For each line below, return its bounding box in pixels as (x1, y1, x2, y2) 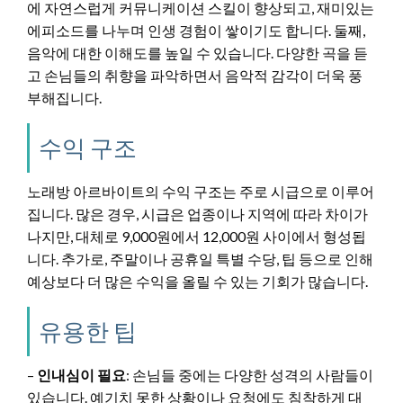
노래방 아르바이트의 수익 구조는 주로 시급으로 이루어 (27, 182, 374, 200)
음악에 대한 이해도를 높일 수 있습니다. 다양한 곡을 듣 (27, 43, 368, 61)
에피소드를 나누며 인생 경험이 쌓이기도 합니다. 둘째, (27, 21, 365, 39)
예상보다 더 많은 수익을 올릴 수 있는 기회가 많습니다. (27, 272, 368, 290)
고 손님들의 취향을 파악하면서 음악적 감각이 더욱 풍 (27, 66, 363, 84)
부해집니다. (27, 88, 102, 106)
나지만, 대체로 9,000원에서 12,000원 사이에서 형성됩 (27, 227, 366, 245)
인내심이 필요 (37, 365, 126, 383)
